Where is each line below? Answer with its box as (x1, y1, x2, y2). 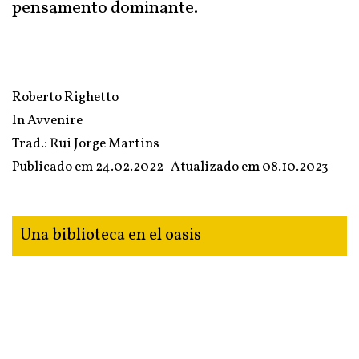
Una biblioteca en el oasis (20, 224, 201, 247)
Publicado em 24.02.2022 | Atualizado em (12, 158, 262, 176)
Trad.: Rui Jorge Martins (12, 135, 159, 153)
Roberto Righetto (12, 88, 119, 107)
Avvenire (27, 111, 83, 130)
